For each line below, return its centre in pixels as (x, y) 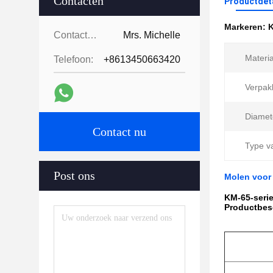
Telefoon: (73, 59)
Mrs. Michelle (152, 35)
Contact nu (119, 132)
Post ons (74, 175)
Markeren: (246, 27)
